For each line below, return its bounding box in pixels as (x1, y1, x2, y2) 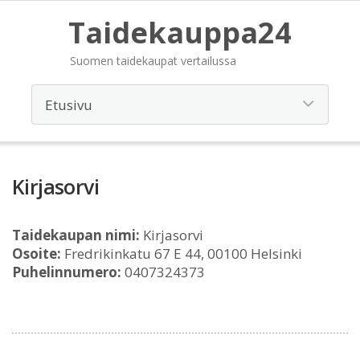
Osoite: (12, 244, 61, 263)
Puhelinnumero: (12, 263, 121, 281)
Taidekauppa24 (68, 13, 292, 52)
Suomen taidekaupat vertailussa (70, 53, 236, 68)
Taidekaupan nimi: (12, 226, 140, 244)
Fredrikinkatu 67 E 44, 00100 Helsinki (61, 244, 302, 263)
